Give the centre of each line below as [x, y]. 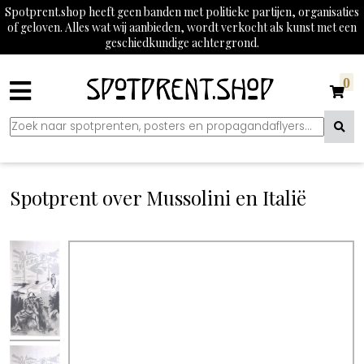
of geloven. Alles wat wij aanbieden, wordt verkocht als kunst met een [182, 27]
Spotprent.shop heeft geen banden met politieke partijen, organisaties [182, 12]
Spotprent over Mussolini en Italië [158, 197]
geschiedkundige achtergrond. [182, 43]
